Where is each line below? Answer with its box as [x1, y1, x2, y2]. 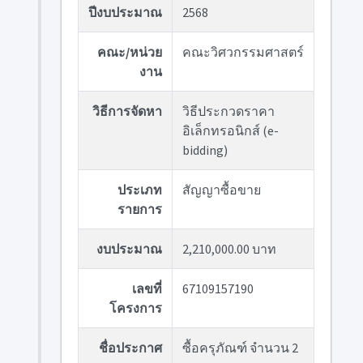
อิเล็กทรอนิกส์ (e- [181, 122, 279, 139]
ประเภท [117, 181, 162, 198]
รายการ [117, 201, 162, 217]
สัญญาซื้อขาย [181, 181, 261, 198]
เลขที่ [131, 280, 162, 297]
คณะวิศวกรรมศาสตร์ [181, 44, 304, 60]
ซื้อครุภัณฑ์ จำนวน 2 [181, 340, 298, 356]
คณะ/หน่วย [96, 44, 162, 60]
